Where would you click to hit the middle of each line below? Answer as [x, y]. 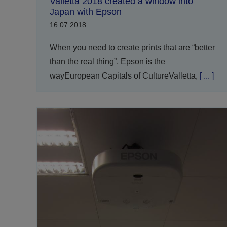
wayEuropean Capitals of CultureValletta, [123, 75]
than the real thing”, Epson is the [107, 61]
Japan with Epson [85, 11]
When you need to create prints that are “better [132, 47]
